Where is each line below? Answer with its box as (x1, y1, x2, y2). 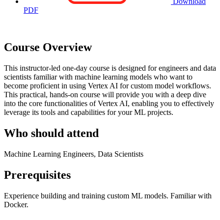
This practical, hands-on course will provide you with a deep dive (4, 90, 206, 99)
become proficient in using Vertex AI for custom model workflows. (4, 82, 211, 90)
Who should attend (4, 127, 99, 140)
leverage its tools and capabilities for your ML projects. (4, 108, 173, 117)
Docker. (4, 200, 28, 209)
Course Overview (4, 41, 92, 54)
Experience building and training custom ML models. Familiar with (4, 191, 212, 200)
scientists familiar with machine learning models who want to (4, 73, 192, 82)
